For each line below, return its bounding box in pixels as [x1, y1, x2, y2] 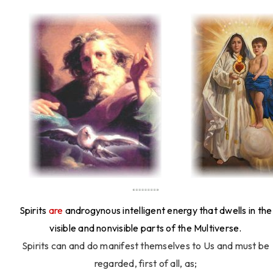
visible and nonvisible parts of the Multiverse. [49, 222, 242, 235]
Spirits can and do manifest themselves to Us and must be [21, 239, 270, 252]
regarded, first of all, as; [94, 257, 197, 270]
